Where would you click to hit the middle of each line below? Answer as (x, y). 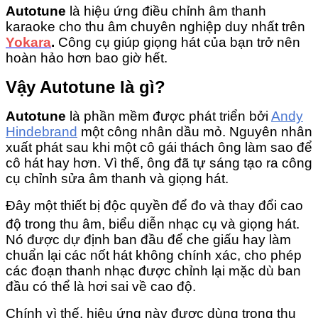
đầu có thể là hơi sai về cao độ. (101, 286)
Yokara (28, 42)
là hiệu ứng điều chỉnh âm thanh (166, 11)
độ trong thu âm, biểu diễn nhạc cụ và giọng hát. (153, 224)
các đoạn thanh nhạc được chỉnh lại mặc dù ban (153, 270)
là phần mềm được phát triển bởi (167, 116)
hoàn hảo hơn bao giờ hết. (87, 57)
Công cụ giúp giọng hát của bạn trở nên (177, 42)
